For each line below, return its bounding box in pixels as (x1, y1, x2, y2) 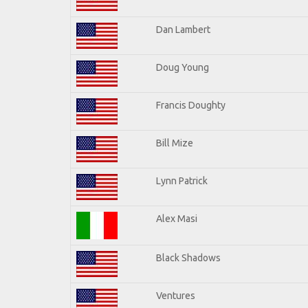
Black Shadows (156, 252, 221, 263)
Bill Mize (156, 137, 193, 148)
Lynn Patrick (156, 175, 208, 186)
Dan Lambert (156, 23, 210, 35)
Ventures (156, 289, 195, 301)
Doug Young (156, 61, 209, 73)
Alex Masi (156, 212, 197, 224)
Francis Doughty (156, 99, 225, 111)
